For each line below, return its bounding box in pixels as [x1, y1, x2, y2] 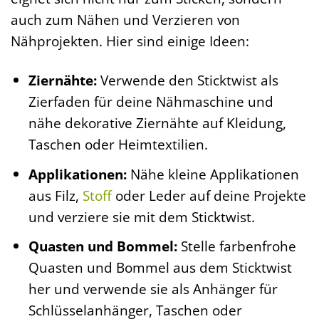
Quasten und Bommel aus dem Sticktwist [28, 258, 292, 278]
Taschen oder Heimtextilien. [28, 135, 208, 155]
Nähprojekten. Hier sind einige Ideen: [11, 31, 249, 51]
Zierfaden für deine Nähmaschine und [28, 92, 273, 112]
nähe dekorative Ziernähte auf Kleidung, [28, 113, 286, 133]
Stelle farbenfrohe [177, 236, 296, 256]
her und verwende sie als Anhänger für [28, 279, 278, 299]
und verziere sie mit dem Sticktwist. [28, 206, 255, 226]
